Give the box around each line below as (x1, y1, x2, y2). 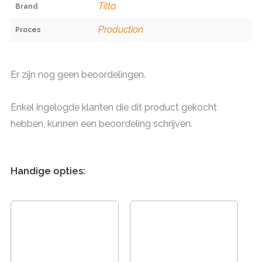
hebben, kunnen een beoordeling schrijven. (11, 118, 192, 130)
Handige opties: (11, 165, 85, 177)
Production (98, 24, 143, 36)
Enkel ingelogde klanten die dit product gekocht (11, 102, 217, 113)
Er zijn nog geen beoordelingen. (11, 69, 146, 81)
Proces (15, 26, 41, 35)
